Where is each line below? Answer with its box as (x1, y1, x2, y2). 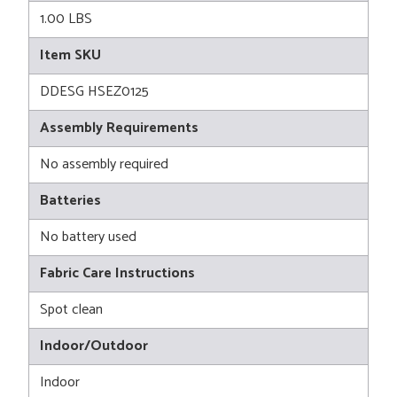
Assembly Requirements (40, 116, 198, 141)
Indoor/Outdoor (40, 334, 148, 359)
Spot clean (40, 298, 103, 323)
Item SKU (40, 43, 101, 68)
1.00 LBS (40, 7, 92, 32)
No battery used (40, 225, 136, 250)
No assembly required (40, 152, 168, 177)
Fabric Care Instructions (40, 261, 195, 286)
